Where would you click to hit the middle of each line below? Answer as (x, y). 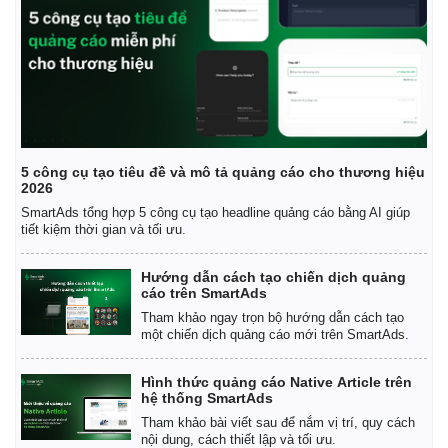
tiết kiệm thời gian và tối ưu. (103, 229)
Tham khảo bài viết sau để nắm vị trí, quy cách (278, 422)
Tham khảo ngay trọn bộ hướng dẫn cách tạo (272, 317)
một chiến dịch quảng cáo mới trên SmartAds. (275, 334)
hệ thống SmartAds (207, 397)
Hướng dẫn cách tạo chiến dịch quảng (273, 276)
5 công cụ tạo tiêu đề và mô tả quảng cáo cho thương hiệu (223, 171)
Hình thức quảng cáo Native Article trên (276, 381)
